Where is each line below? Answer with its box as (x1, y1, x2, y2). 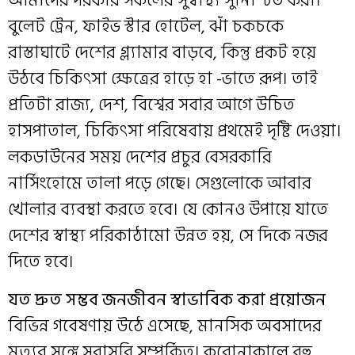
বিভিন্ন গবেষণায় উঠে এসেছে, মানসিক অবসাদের (8, 311, 322, 340)
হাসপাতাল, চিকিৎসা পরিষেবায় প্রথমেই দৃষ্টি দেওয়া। (8, 116, 342, 146)
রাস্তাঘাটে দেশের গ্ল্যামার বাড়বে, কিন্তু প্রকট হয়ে (8, 38, 316, 67)
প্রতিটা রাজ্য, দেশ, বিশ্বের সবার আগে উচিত (8, 90, 295, 120)
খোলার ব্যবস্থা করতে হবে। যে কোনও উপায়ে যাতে (8, 195, 328, 224)
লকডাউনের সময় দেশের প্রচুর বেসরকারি (8, 143, 272, 172)
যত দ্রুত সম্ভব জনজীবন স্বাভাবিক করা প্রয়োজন (8, 284, 326, 314)
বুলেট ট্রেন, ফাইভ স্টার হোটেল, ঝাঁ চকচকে (8, 12, 284, 41)
